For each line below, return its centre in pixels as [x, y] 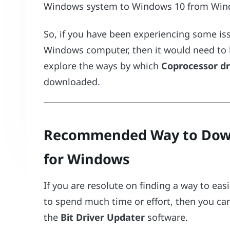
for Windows [87, 159]
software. [167, 217]
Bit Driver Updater [103, 217]
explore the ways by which [103, 66]
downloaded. [72, 82]
